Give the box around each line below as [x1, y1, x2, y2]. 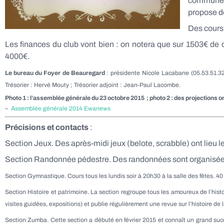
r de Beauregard [58, 69, 106, 76]
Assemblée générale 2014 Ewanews [11, 105, 110, 112]
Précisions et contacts [5, 123, 90, 132]
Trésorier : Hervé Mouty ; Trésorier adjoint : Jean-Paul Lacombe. [5, 81, 180, 88]
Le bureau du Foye [5, 69, 58, 76]
